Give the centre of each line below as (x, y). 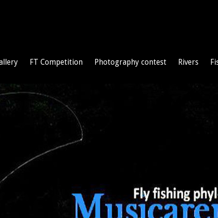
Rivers (188, 62)
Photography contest (130, 62)
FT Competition (56, 62)
